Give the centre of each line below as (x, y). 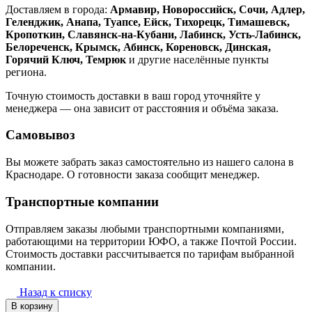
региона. (26, 72)
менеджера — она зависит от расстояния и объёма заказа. (142, 108)
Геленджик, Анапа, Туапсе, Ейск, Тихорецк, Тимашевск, (148, 22)
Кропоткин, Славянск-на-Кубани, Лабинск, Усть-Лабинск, (153, 34)
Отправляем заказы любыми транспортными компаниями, (145, 228)
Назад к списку (56, 292)
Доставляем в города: (58, 9)
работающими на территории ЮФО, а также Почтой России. (151, 241)
